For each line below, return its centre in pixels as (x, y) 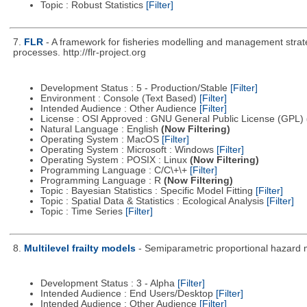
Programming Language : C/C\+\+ (115, 170)
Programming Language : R (102, 180)
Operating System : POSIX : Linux (115, 160)
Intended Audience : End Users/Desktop (128, 294)
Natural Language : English (100, 129)
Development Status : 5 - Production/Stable (135, 88)
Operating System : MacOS (101, 139)
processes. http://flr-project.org (79, 53)
